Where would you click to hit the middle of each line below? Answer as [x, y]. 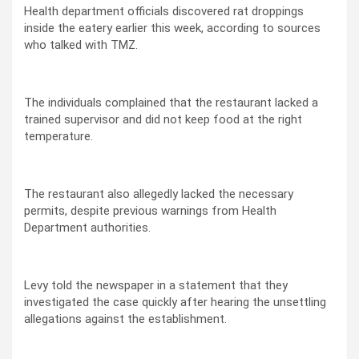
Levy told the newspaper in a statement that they [156, 285]
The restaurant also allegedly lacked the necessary [159, 194]
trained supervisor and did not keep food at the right [163, 119]
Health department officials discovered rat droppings [164, 11]
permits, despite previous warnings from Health [150, 210]
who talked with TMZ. [81, 44]
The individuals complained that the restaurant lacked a [171, 102]
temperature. [58, 136]
